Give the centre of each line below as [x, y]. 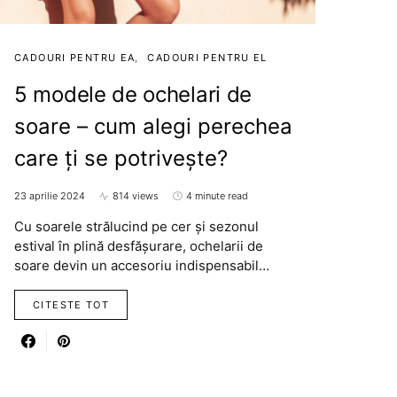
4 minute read [217, 196]
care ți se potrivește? [121, 159]
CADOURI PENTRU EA [75, 58]
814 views [136, 196]
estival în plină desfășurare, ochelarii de [139, 246]
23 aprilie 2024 [50, 196]
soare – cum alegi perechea [153, 127]
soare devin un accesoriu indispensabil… [142, 266]
